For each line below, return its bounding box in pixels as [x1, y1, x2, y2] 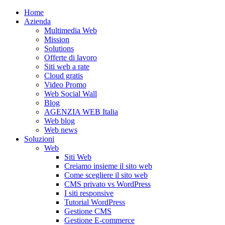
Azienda [24, 17, 51, 26]
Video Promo [44, 80, 86, 89]
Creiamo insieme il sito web [64, 162, 152, 170]
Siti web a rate [44, 62, 89, 71]
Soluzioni [24, 135, 54, 143]
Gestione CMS [64, 207, 111, 215]
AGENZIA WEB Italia [44, 107, 118, 116]
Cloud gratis [44, 71, 83, 80]
